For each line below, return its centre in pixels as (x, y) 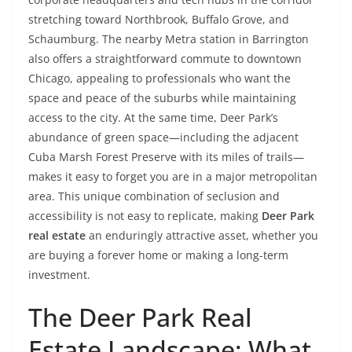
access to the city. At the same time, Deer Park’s (153, 117)
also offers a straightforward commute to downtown (165, 59)
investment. (59, 275)
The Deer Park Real (140, 317)
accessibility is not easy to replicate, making (145, 216)
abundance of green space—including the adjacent (163, 137)
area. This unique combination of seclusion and (154, 196)
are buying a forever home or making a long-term (158, 255)
